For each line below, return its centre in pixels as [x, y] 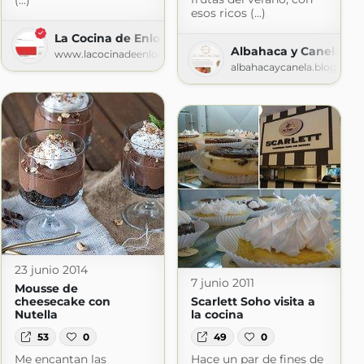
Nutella [36, 315]
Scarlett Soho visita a [253, 302]
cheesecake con [62, 302]
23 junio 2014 [51, 270]
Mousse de [46, 289]
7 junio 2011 [222, 283]
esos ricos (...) [228, 13]
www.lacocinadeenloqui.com [126, 54]
